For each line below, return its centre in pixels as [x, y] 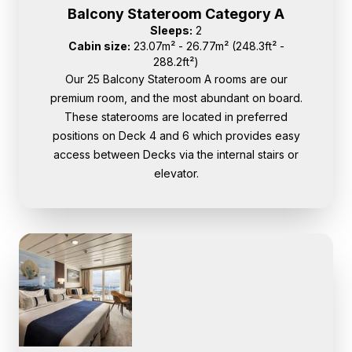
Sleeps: [171, 31]
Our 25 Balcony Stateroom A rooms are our [176, 79]
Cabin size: [99, 46]
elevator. [176, 174]
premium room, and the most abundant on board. [176, 98]
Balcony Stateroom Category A [176, 14]
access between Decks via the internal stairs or [176, 155]
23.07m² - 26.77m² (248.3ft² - [207, 46]
